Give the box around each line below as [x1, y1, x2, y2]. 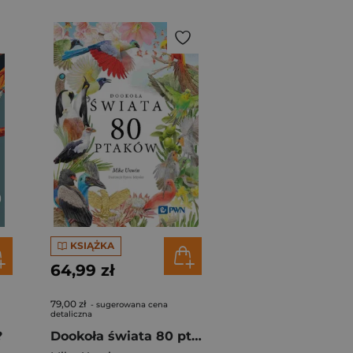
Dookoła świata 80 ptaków [191, 328, 202, 344]
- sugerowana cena [88, 299, 168, 310]
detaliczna [50, 308, 92, 319]
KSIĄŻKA [69, 240, 114, 252]
